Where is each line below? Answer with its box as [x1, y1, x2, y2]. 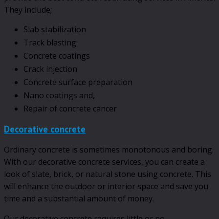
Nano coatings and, [23, 89, 95, 101]
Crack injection [23, 63, 77, 74]
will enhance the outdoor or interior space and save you [4, 181, 208, 192]
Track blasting [23, 37, 76, 48]
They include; [4, 4, 52, 15]
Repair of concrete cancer [23, 103, 117, 114]
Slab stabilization [23, 23, 86, 35]
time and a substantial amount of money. [4, 193, 154, 204]
